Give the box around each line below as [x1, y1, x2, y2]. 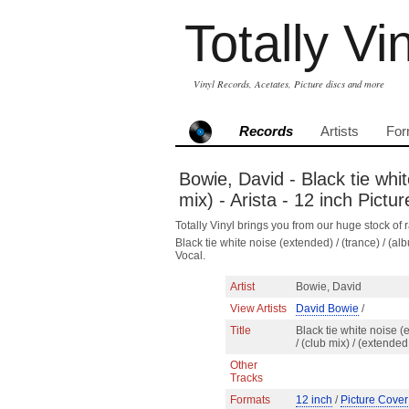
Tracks [230, 372, 263, 384]
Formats [230, 393, 270, 406]
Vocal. [175, 249, 205, 262]
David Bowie [296, 302, 359, 315]
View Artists [230, 302, 287, 315]
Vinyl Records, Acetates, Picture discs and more [194, 78, 384, 90]
